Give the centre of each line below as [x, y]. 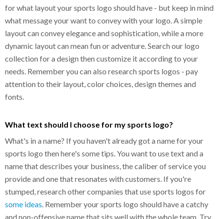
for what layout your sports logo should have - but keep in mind [109, 7]
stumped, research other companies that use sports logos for [105, 191]
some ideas [23, 204]
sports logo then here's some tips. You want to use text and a [104, 153]
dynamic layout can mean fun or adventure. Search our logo [102, 45]
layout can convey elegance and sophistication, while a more [104, 33]
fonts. [14, 96]
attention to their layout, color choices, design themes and [100, 84]
